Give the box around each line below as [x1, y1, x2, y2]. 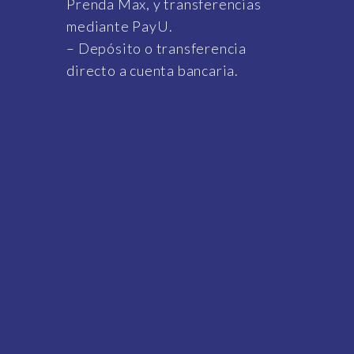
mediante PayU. [66, 17, 173, 36]
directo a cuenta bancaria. [66, 62, 239, 80]
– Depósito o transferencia [66, 40, 247, 58]
